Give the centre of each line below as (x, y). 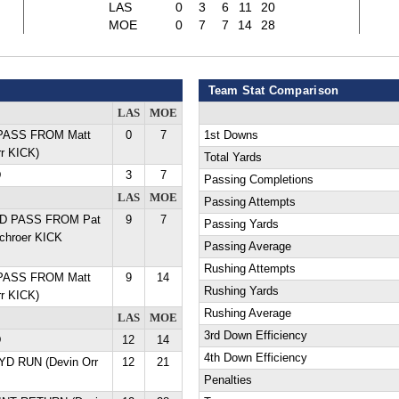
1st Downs (231, 135)
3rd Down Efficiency (255, 336)
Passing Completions (258, 180)
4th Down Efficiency (255, 358)
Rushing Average (247, 313)
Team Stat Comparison (273, 90)
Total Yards (232, 158)
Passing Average (247, 247)
